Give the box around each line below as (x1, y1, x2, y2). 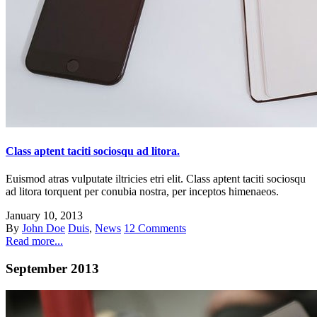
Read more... (6, 235, 63, 248)
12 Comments (124, 222, 186, 235)
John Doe (22, 222, 65, 235)
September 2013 (6, 260, 99, 276)
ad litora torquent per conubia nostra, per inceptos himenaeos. (6, 185, 279, 198)
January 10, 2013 (6, 209, 83, 222)
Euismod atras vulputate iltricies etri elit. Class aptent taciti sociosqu (6, 173, 306, 185)
